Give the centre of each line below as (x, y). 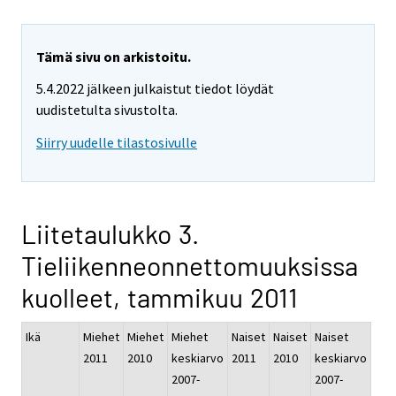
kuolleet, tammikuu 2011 (160, 297)
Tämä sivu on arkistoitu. (114, 56)
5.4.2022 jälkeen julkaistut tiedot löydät (155, 89)
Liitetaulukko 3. (110, 234)
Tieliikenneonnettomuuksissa (190, 266)
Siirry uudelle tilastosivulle (117, 143)
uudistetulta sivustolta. (107, 110)
